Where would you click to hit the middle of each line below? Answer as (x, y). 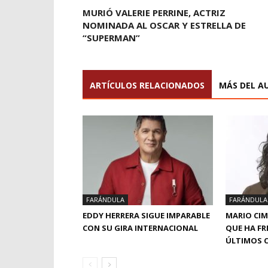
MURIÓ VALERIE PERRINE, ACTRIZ (154, 13)
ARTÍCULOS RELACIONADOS (147, 86)
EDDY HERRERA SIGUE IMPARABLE (146, 216)
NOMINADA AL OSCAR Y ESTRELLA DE (164, 25)
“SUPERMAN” (111, 38)
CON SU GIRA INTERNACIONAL (140, 228)
